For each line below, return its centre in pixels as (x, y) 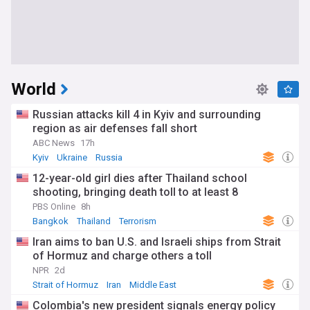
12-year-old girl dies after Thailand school (140, 178)
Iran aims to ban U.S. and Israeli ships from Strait (157, 242)
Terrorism (138, 221)
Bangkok (51, 221)
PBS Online (54, 207)
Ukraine (72, 157)
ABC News (54, 143)
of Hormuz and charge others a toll (122, 256)
